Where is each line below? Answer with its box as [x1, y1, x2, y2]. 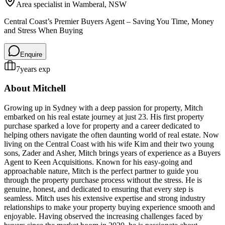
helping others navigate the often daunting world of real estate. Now [4, 131, 219, 140]
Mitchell [33, 83, 66, 94]
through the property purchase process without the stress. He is [4, 176, 202, 185]
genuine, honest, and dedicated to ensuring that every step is [4, 185, 193, 194]
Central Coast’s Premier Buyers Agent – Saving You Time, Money [4, 17, 214, 26]
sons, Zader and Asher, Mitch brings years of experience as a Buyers [4, 149, 220, 158]
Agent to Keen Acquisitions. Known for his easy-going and [4, 158, 192, 167]
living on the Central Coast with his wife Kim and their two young [4, 140, 214, 149]
